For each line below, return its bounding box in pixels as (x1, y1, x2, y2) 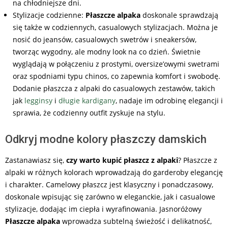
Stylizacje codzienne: (13, 10, 85, 20)
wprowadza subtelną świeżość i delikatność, (60, 216, 212, 226)
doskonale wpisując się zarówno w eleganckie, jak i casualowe (5, 191, 215, 202)
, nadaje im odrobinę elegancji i (116, 95, 223, 105)
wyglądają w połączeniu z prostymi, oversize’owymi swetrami (13, 59, 219, 69)
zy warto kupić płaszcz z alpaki (70, 155, 178, 165)
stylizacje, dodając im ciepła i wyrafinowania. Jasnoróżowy (5, 204, 202, 214)
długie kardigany (59, 95, 116, 105)
